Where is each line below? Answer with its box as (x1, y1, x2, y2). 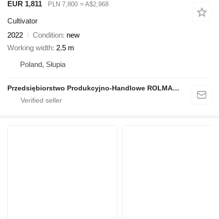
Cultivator (7, 16, 38, 25)
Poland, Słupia (20, 60, 66, 69)
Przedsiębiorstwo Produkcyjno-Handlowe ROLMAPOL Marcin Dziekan (173, 84, 179, 92)
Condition (33, 30, 63, 39)
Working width (7, 44, 52, 52)
